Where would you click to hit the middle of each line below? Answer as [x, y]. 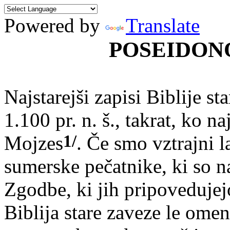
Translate [163, 25]
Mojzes [34, 143]
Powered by [55, 25]
